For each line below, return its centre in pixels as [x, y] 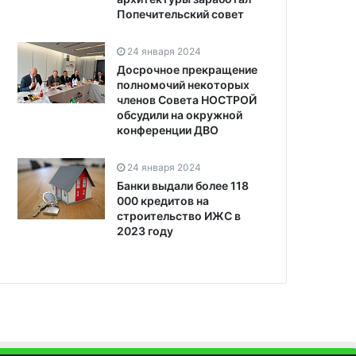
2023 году [145, 231]
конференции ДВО [168, 130]
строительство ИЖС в [179, 216]
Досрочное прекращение [187, 70]
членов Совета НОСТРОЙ [187, 100]
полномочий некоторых [183, 85]
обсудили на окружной [180, 115]
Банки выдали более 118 [183, 186]
